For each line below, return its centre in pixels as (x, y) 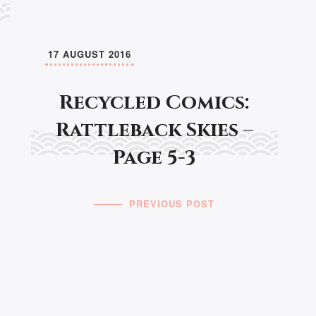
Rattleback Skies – (154, 130)
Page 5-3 (154, 158)
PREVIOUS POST (172, 204)
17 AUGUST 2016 (89, 54)
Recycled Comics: (154, 103)
